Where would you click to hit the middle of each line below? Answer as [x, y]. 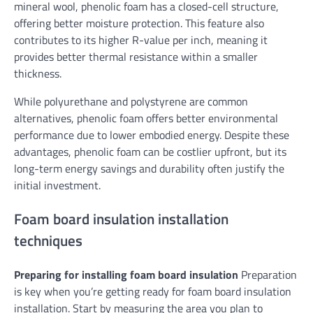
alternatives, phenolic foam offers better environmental [146, 118]
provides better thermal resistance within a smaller [136, 57]
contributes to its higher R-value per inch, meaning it [141, 40]
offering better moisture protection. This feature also [139, 23]
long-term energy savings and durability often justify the [149, 169]
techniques [48, 240]
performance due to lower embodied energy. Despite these [152, 135]
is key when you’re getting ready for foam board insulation [153, 291]
